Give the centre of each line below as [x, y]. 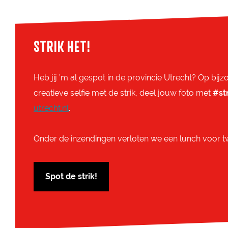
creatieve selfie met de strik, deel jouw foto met [123, 93]
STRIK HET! [62, 47]
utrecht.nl [51, 108]
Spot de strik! [71, 176]
